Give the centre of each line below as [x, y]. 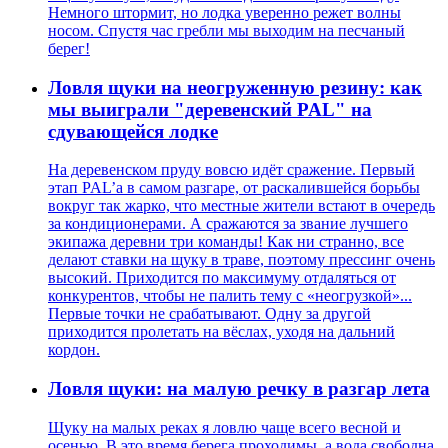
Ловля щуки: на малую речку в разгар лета [239, 389]
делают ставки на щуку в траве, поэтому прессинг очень [241, 260]
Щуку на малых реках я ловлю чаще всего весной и [224, 427]
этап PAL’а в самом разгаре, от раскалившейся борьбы [234, 188]
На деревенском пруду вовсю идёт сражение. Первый [231, 170]
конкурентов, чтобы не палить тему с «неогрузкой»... [230, 296]
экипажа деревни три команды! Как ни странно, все [226, 242]
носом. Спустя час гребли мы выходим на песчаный [226, 31]
